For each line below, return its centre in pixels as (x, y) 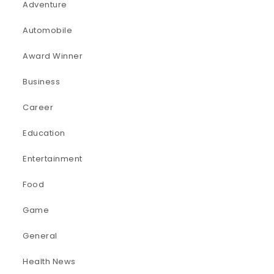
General (40, 236)
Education (44, 133)
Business (42, 82)
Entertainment (53, 159)
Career (38, 108)
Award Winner (53, 56)
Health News (49, 262)
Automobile (48, 31)
